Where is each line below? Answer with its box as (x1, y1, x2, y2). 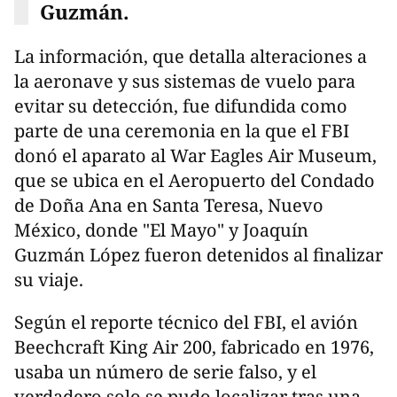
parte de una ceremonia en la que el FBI (14, 119, 349, 144)
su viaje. (14, 268, 83, 292)
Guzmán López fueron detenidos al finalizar (14, 243, 383, 268)
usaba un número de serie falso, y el (14, 360, 316, 385)
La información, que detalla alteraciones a (14, 44, 367, 69)
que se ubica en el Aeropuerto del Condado (14, 168, 375, 193)
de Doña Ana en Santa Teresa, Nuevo (14, 193, 323, 218)
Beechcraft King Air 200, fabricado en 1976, (14, 335, 374, 360)
